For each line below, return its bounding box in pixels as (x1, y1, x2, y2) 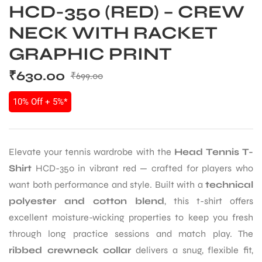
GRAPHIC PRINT (9, 43, 172, 64)
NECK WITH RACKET (9, 22, 218, 43)
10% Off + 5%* (13, 96, 67, 107)
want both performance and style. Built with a (9, 178, 205, 190)
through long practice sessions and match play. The (9, 227, 253, 239)
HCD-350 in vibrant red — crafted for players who (32, 162, 253, 174)
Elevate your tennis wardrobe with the (9, 146, 174, 157)
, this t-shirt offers (164, 195, 253, 206)
